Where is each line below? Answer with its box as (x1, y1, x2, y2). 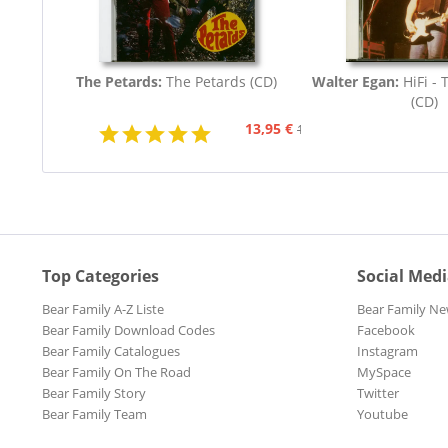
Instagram (357, 342, 418, 361)
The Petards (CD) (166, 72, 278, 92)
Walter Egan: (312, 72, 404, 92)
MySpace (357, 363, 411, 382)
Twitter (357, 384, 399, 403)
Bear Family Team (42, 405, 147, 424)
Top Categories (42, 265, 159, 288)
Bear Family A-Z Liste (42, 300, 164, 319)
